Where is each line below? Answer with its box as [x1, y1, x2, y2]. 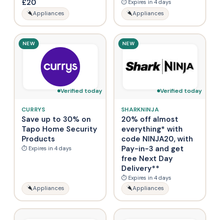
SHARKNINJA [121, 105, 159, 113]
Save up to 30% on [21, 114, 91, 124]
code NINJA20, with [121, 134, 193, 144]
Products [21, 134, 55, 144]
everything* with [121, 124, 183, 134]
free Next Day [121, 153, 173, 164]
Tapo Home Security [21, 124, 97, 134]
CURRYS [21, 105, 46, 113]
